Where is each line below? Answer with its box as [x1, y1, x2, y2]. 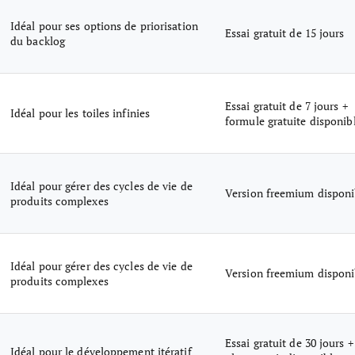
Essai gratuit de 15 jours [225, 25, 345, 40]
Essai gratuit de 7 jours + [225, 98, 348, 113]
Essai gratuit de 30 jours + [225, 335, 353, 350]
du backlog [10, 33, 65, 48]
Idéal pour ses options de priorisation [10, 18, 198, 33]
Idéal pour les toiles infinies [10, 105, 150, 120]
